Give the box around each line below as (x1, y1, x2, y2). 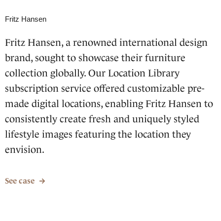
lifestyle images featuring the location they (5, 128, 191, 140)
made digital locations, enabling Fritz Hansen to (5, 98, 213, 109)
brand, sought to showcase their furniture (5, 52, 185, 63)
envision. (5, 144, 44, 155)
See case (5, 176, 35, 185)
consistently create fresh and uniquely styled (5, 113, 199, 124)
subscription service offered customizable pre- (5, 82, 204, 94)
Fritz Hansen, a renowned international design (5, 37, 208, 48)
